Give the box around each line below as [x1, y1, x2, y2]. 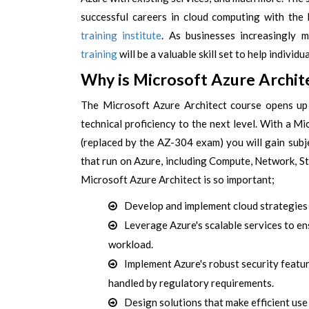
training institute [81, 29, 162, 41]
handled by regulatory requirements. [108, 277, 274, 289]
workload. [108, 238, 153, 250]
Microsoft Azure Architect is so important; [81, 173, 275, 186]
